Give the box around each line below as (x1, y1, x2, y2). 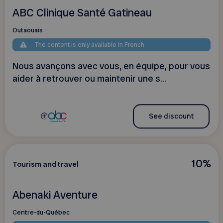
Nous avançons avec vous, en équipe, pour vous (12, 60, 210, 72)
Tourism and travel (12, 159, 79, 169)
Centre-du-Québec (12, 208, 70, 217)
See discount (148, 111, 194, 121)
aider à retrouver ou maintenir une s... (12, 72, 166, 85)
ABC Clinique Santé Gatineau (12, 5, 152, 20)
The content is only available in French (35, 40, 145, 49)
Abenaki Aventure (12, 187, 98, 202)
